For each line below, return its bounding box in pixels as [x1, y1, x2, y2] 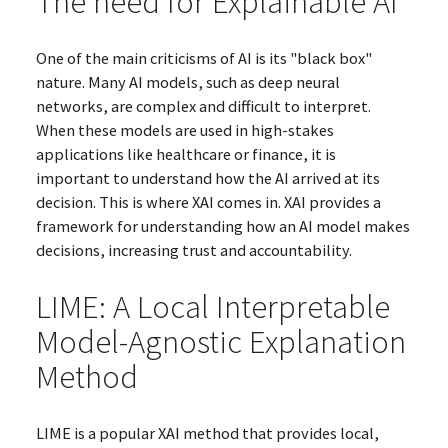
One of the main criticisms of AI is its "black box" [35, 48, 372, 69]
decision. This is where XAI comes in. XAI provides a [35, 192, 381, 213]
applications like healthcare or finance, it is [35, 144, 336, 165]
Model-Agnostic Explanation [35, 321, 406, 363]
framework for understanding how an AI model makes [35, 216, 410, 237]
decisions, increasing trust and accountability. [35, 240, 352, 261]
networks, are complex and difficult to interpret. [35, 96, 371, 117]
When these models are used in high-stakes [35, 120, 334, 141]
